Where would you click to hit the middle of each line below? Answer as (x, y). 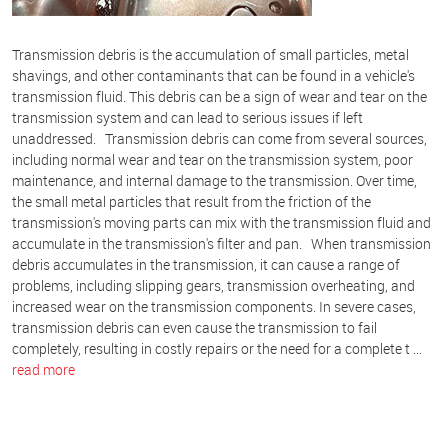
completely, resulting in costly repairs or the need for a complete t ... (217, 349)
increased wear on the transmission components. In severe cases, (214, 307)
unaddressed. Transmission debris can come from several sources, (219, 139)
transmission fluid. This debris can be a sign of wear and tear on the (219, 97)
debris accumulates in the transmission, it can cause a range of (206, 265)
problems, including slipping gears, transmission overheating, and (213, 286)
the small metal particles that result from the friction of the (191, 202)
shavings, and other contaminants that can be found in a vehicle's (213, 76)
